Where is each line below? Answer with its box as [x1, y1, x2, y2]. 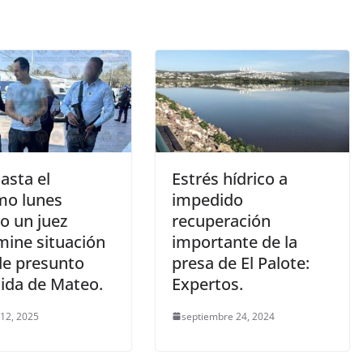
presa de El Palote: [172, 251, 310, 274]
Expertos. [172, 272, 243, 295]
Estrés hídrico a [172, 167, 288, 190]
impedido [172, 188, 243, 211]
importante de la [172, 230, 297, 253]
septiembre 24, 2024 [181, 309, 275, 323]
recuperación [172, 209, 271, 232]
